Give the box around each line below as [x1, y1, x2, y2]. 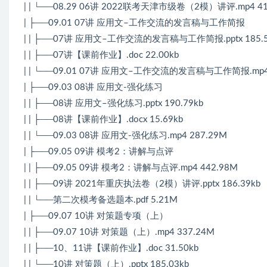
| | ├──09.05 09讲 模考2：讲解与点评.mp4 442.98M [24, 163, 238, 172]
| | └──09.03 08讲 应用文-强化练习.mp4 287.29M [24, 131, 227, 140]
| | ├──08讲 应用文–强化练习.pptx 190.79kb [24, 98, 203, 108]
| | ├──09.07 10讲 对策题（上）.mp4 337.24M [24, 227, 215, 237]
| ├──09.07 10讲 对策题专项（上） [24, 211, 168, 221]
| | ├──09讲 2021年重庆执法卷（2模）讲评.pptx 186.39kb [24, 179, 260, 188]
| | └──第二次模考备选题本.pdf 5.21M [24, 195, 178, 204]
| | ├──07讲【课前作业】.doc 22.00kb [24, 50, 179, 60]
